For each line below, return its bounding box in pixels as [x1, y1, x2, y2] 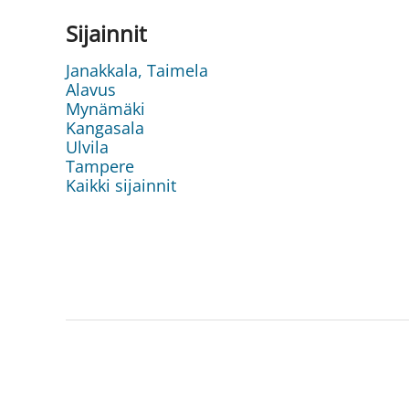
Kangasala [66, 117, 144, 140]
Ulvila [66, 136, 109, 159]
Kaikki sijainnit [66, 174, 176, 197]
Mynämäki [66, 98, 145, 121]
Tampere [66, 155, 134, 178]
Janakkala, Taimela [66, 59, 208, 82]
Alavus [66, 79, 116, 101]
